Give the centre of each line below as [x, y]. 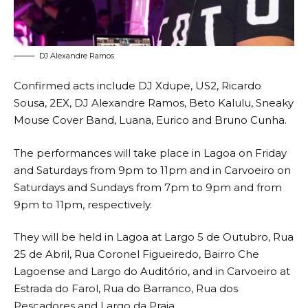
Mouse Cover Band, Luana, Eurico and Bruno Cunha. [150, 120]
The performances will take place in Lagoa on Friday [150, 153]
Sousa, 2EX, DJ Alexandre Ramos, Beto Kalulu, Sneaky [154, 103]
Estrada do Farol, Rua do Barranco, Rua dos [126, 289]
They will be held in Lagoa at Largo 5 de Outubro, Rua [154, 237]
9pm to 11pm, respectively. [83, 204]
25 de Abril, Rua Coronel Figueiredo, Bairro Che [136, 254]
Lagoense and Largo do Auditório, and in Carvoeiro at [152, 272]
